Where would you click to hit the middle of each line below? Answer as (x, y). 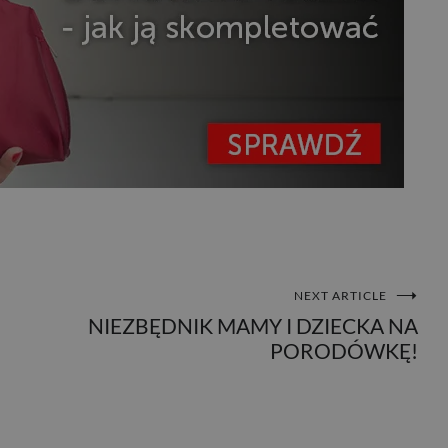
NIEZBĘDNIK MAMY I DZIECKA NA (253, 326)
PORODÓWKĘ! (344, 351)
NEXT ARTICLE (340, 296)
